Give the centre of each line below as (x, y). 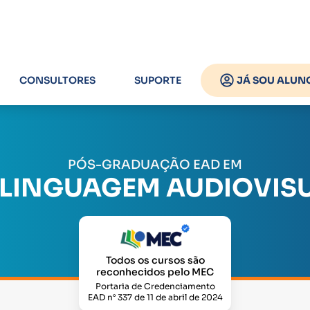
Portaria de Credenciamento (155, 286)
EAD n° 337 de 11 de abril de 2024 (155, 297)
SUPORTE (158, 80)
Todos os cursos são (155, 260)
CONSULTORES (57, 80)
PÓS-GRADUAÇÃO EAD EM (155, 165)
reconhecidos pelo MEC (155, 272)
